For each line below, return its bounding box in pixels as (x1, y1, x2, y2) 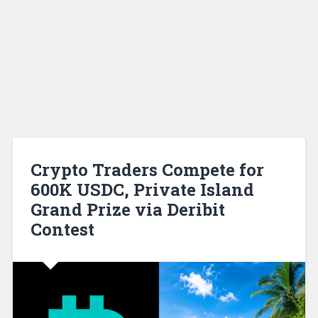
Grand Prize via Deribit (30, 197, 225, 221)
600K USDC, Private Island (30, 177, 254, 201)
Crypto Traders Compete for (30, 158, 264, 181)
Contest (30, 217, 94, 241)
